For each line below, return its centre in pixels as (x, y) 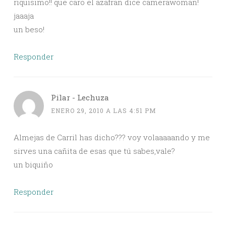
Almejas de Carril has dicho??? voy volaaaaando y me (112, 137)
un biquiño (33, 165)
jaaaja (24, 16)
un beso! (29, 30)
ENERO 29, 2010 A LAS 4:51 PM (104, 111)
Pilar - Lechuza (80, 98)
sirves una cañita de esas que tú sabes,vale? (94, 151)
